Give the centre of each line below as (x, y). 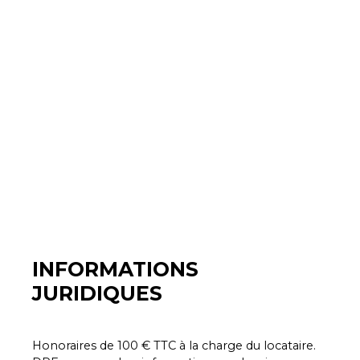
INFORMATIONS (115, 269)
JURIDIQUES (97, 293)
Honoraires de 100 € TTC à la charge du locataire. (174, 346)
